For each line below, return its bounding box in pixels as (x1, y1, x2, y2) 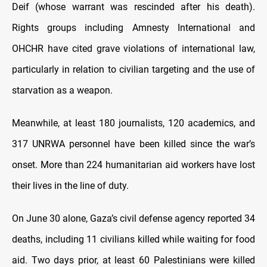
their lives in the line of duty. (12, 179, 129, 191)
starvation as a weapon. (12, 84, 113, 96)
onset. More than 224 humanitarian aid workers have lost (12, 159, 255, 170)
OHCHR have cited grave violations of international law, (12, 42, 255, 54)
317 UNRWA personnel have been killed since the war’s (12, 138, 255, 150)
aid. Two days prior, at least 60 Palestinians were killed (12, 254, 255, 266)
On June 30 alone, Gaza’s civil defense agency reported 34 (12, 212, 255, 224)
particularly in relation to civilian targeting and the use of (12, 63, 255, 75)
